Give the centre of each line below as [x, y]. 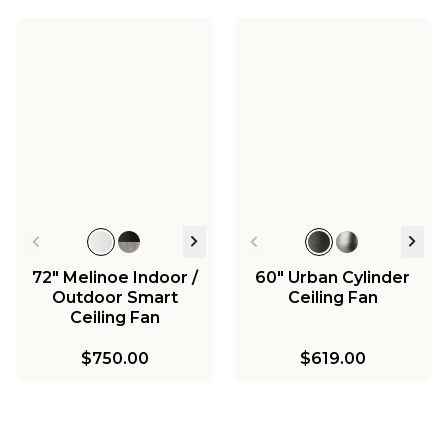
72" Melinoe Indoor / [114, 277]
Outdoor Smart [114, 297]
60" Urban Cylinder [333, 277]
